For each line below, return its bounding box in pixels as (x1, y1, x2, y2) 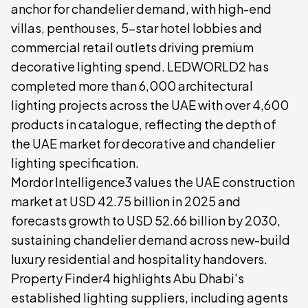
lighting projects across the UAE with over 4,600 (11, 97, 289, 113)
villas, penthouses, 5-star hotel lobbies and (11, 20, 262, 36)
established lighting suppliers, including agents (11, 289, 288, 305)
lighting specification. (11, 155, 139, 170)
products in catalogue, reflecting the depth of (11, 116, 276, 132)
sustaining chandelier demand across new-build (11, 232, 290, 247)
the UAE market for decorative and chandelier (11, 135, 275, 151)
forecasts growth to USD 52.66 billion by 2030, (11, 212, 280, 228)
